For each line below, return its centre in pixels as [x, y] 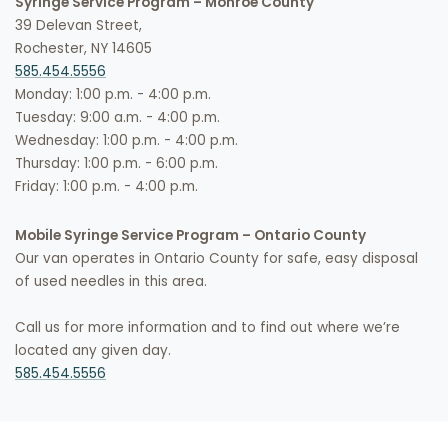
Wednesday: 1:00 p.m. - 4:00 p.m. [126, 141]
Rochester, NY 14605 [83, 49]
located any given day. [93, 351]
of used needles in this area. [111, 282]
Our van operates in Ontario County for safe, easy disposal [216, 259]
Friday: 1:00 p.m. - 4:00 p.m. [106, 187]
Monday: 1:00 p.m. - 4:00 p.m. [113, 95]
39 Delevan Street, [78, 26]
